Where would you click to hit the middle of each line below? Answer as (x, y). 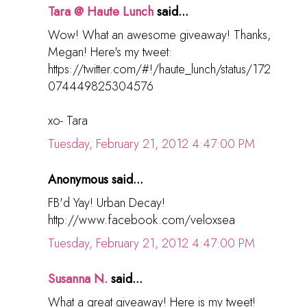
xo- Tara (68, 120)
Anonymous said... (96, 179)
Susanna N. (78, 279)
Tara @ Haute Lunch (101, 11)
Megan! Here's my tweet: (110, 52)
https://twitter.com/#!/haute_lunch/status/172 (159, 69)
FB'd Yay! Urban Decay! (107, 202)
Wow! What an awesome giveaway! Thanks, (159, 35)
